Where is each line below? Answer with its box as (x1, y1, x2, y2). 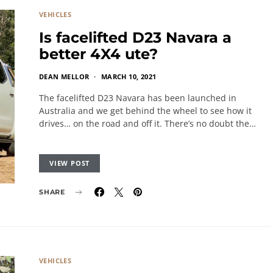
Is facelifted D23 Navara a (39, 29, 232, 46)
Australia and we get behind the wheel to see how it (39, 105, 252, 116)
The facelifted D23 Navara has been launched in (39, 92, 236, 104)
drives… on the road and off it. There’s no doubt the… (39, 118, 256, 129)
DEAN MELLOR (39, 72, 90, 81)
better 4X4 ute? (39, 45, 158, 63)
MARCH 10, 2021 (101, 72, 157, 81)
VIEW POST (49, 158, 90, 168)
